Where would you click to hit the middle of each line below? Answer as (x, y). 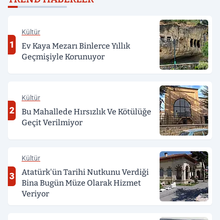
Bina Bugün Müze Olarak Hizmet (81, 183)
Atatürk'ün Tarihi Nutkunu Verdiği (85, 172)
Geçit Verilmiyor (52, 122)
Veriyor (35, 193)
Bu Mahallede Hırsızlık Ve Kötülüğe (86, 111)
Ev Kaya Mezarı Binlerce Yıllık (76, 46)
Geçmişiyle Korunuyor (63, 56)
